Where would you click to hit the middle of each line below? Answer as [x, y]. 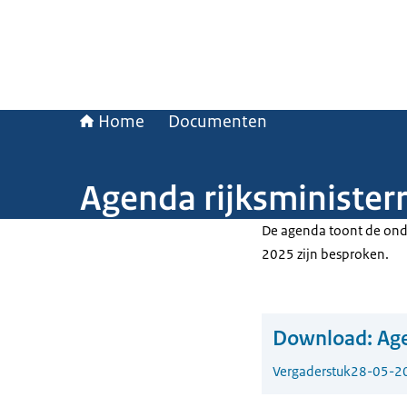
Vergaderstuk [312, 371]
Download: [323, 338]
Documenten [218, 122]
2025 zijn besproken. [327, 254]
